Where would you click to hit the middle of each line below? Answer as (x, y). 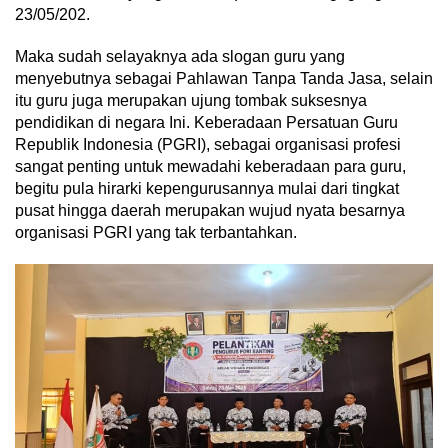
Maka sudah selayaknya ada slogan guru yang (180, 57)
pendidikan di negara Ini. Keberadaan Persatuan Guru (206, 123)
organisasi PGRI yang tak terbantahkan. (156, 233)
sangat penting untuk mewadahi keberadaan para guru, (210, 167)
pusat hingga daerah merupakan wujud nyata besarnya (210, 211)
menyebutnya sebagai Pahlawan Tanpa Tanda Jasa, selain (224, 79)
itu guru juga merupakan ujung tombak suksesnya (191, 101)
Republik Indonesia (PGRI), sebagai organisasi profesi (208, 145)
